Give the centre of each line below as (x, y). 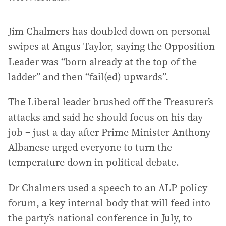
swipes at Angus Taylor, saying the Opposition (111, 46)
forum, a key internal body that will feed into (109, 203)
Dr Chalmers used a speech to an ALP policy (108, 188)
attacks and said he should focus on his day (105, 117)
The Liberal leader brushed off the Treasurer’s (111, 102)
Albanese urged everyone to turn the (90, 147)
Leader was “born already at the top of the (102, 62)
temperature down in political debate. (94, 162)
